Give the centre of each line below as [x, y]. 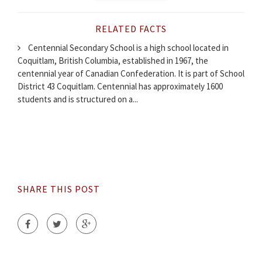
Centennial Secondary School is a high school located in [127, 48]
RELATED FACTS [131, 29]
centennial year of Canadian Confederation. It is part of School [131, 74]
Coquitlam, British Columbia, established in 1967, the [113, 61]
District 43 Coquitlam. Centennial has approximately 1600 [120, 87]
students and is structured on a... [78, 99]
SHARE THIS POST [59, 189]
